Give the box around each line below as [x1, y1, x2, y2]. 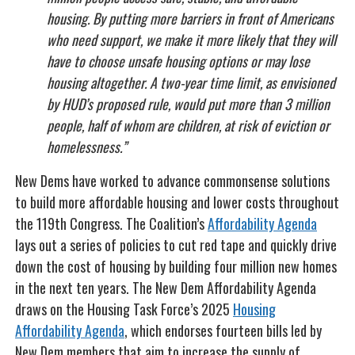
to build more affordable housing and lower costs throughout [15, 192, 339, 212]
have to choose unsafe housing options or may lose [47, 51, 310, 71]
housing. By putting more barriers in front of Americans [47, 8, 334, 29]
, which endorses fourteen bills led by [124, 320, 322, 341]
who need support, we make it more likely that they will [47, 29, 336, 50]
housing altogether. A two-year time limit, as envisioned [47, 72, 335, 93]
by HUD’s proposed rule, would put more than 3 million [47, 94, 330, 114]
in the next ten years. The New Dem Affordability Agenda [15, 277, 316, 298]
